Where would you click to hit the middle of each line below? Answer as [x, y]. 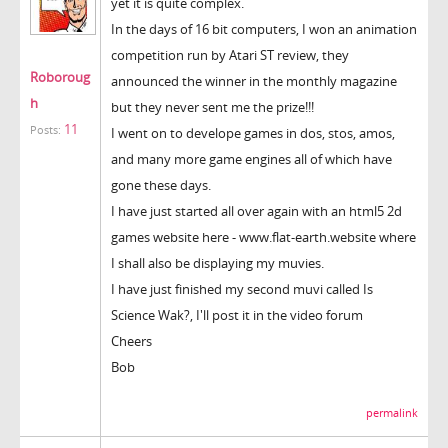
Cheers [131, 340]
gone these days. [161, 184]
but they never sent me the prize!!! [212, 106]
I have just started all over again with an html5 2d [256, 210]
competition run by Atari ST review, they [230, 54]
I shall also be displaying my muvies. [217, 262]
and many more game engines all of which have [251, 158]
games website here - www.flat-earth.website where [263, 236]
